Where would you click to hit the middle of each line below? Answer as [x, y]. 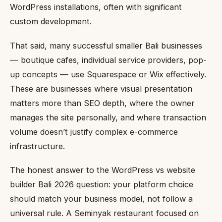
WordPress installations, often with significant [96, 7]
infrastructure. [37, 146]
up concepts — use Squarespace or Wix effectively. [108, 74]
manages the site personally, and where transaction [108, 117]
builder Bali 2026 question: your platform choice [102, 185]
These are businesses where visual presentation [101, 88]
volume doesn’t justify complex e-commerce [94, 132]
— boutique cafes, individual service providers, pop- [108, 60]
